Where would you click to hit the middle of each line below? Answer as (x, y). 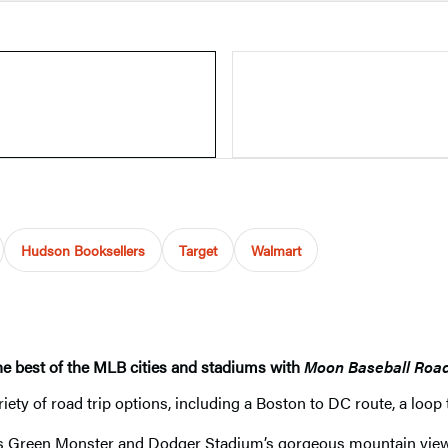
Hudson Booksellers (83, 249)
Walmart (276, 249)
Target (198, 249)
